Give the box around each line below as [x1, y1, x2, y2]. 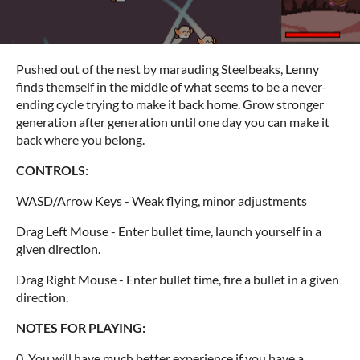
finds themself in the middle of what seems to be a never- [16, 78, 327, 94]
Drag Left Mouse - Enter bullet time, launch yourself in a [16, 223, 321, 239]
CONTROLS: [16, 162, 88, 178]
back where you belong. [16, 131, 145, 147]
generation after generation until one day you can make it [16, 113, 329, 129]
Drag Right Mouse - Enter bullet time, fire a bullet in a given [16, 271, 339, 287]
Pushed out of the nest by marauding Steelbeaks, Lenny [16, 60, 319, 76]
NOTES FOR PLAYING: [16, 319, 145, 335]
